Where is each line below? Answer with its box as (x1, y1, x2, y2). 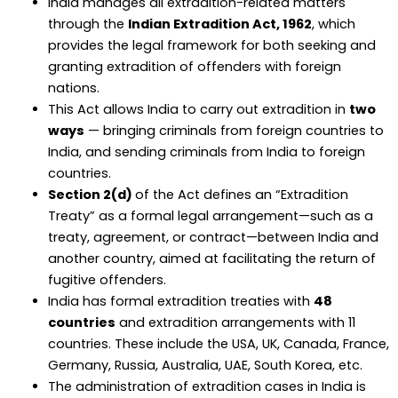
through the (47, 15, 128, 34)
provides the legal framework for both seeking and (47, 36, 376, 55)
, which (311, 15, 355, 34)
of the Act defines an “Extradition (134, 186, 348, 204)
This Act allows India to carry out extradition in (47, 100, 349, 119)
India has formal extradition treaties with (47, 292, 314, 311)
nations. (47, 79, 99, 98)
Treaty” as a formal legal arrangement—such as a (47, 207, 373, 226)
